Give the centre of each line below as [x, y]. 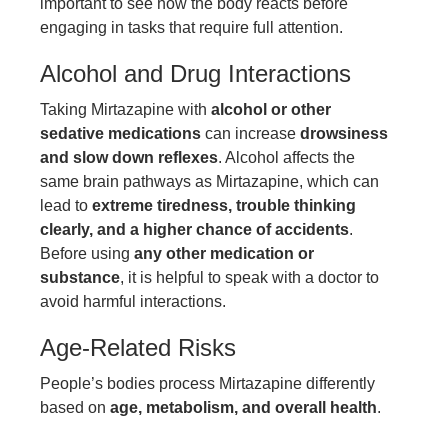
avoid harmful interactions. [133, 301]
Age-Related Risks [138, 347]
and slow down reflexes [129, 157]
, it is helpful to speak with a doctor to [249, 277]
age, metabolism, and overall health [243, 407]
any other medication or [224, 253]
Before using [87, 253]
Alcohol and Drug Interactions [195, 73]
